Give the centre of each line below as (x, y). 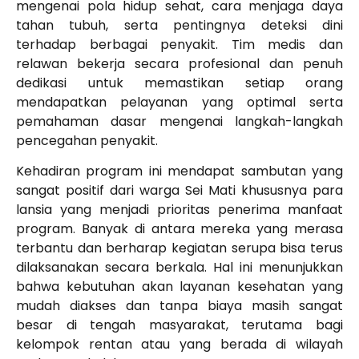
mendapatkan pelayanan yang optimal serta (179, 102)
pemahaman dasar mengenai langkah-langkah (179, 121)
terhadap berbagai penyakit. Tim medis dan (179, 44)
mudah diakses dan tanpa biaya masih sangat (179, 306)
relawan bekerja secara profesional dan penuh (179, 63)
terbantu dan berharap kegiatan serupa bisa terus (179, 248)
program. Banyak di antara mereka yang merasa (179, 229)
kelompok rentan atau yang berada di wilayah (179, 345)
